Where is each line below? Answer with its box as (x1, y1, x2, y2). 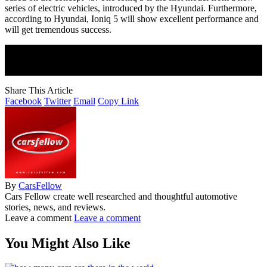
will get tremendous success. (5, 24, 111, 35)
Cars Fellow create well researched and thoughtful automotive (5, 191, 237, 201)
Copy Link (98, 95, 139, 106)
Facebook (5, 95, 42, 106)
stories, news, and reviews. (5, 201, 105, 212)
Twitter (44, 95, 71, 106)
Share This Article (5, 85, 73, 95)
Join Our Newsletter (5, 44, 80, 55)
